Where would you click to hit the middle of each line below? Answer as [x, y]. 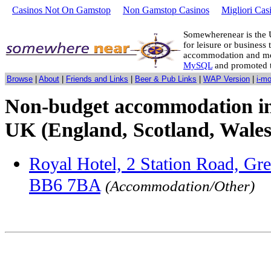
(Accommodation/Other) [180, 185]
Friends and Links [97, 79]
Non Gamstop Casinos [166, 10]
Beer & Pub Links [166, 79]
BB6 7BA [65, 185]
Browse [20, 79]
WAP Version [227, 79]
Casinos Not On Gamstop [61, 10]
